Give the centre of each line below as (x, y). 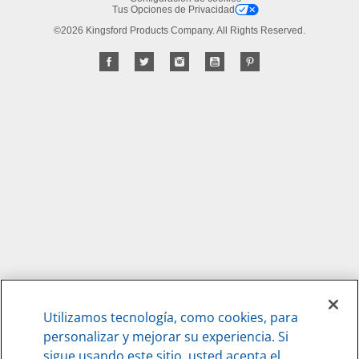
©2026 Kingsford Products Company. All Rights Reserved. (179, 30)
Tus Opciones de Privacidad (173, 9)
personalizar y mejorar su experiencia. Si (166, 337)
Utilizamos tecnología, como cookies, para (171, 317)
